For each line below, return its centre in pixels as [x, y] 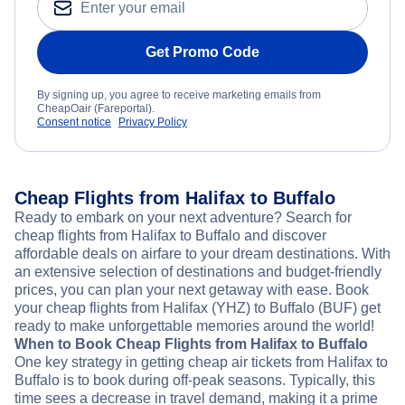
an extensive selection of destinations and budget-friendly [198, 272]
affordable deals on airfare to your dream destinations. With [202, 254]
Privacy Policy [153, 122]
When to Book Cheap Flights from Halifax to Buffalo [191, 344]
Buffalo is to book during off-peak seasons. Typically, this [195, 380]
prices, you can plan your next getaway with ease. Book [192, 290]
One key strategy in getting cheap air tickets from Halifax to [201, 362]
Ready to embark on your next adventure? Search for [183, 217]
